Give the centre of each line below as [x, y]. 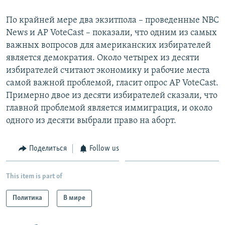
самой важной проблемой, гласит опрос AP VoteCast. [112, 83]
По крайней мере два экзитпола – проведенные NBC [113, 20]
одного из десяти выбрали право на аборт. [91, 121]
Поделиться [48, 148]
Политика [27, 198]
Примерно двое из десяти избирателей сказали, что [112, 95]
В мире [74, 198]
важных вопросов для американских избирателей [108, 45]
